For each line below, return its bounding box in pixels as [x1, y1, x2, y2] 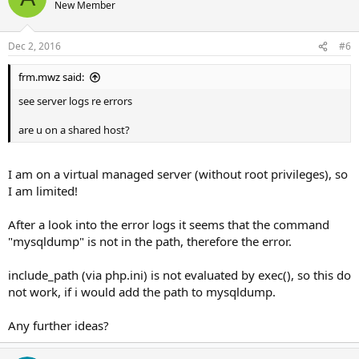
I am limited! [8, 182, 78, 199]
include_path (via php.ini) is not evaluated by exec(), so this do [8, 266, 351, 283]
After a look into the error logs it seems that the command [8, 216, 329, 232]
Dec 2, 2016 [8, 39, 61, 53]
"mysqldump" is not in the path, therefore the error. [8, 232, 292, 249]
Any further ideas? [8, 317, 109, 333]
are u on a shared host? [18, 123, 130, 137]
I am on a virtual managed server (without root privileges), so [8, 165, 348, 182]
